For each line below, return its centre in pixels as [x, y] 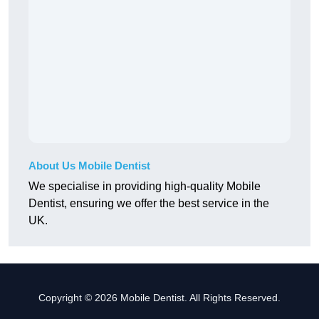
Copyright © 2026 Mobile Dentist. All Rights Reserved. [159, 298]
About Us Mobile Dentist [89, 166]
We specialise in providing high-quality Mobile [145, 187]
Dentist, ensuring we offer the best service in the [149, 204]
